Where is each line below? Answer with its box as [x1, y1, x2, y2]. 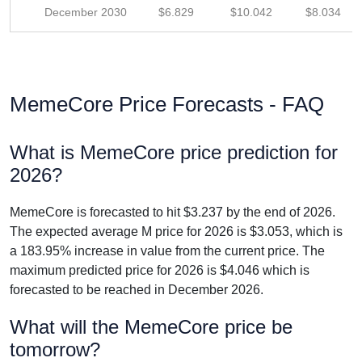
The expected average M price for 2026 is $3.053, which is [10, 225, 343, 238]
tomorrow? [10, 339, 100, 360]
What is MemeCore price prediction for [10, 141, 338, 163]
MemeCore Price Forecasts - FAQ [10, 92, 324, 116]
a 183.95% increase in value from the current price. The [10, 244, 325, 258]
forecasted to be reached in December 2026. [10, 283, 263, 297]
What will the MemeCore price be [10, 316, 293, 338]
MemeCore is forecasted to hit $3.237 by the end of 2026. [10, 205, 335, 219]
